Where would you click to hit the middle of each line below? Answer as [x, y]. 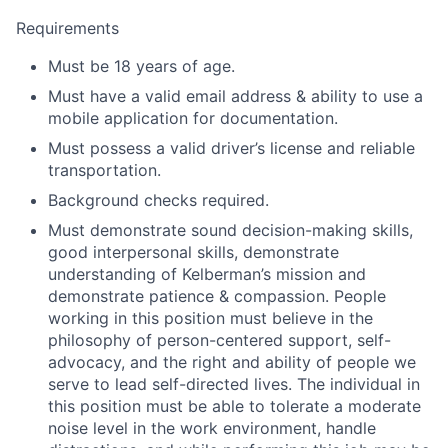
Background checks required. [158, 200]
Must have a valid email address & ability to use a [235, 96]
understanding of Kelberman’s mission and [207, 274]
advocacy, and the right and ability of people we [232, 362]
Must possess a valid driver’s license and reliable [231, 148]
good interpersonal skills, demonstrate [193, 252]
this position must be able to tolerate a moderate [234, 406]
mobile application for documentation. [193, 118]
